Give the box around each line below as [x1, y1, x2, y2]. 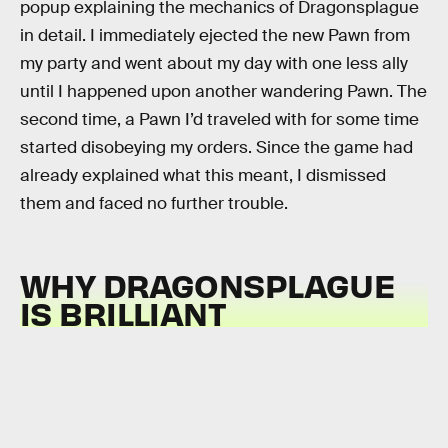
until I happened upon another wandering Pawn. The [20, 80, 427, 102]
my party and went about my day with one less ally [20, 52, 408, 74]
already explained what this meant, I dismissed [20, 164, 386, 186]
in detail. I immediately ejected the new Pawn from [20, 24, 410, 46]
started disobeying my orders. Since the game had [20, 136, 413, 158]
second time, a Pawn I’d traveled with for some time [20, 108, 419, 130]
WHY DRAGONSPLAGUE [20, 264, 396, 306]
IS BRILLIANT [20, 292, 227, 334]
